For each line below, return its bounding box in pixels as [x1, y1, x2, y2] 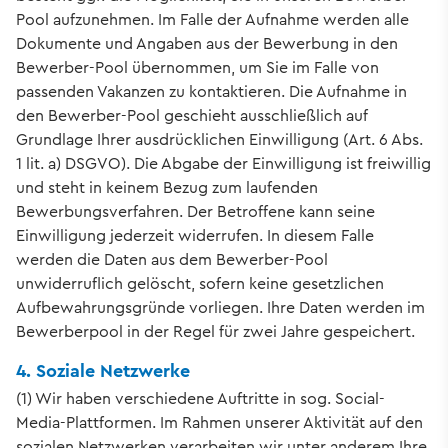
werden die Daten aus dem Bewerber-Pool [16, 247, 328, 271]
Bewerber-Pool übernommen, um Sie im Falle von [16, 55, 379, 79]
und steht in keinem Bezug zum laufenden [16, 175, 318, 199]
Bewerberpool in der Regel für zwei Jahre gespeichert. [16, 319, 415, 343]
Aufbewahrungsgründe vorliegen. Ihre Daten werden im [16, 295, 425, 319]
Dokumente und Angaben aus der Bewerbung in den [16, 31, 398, 55]
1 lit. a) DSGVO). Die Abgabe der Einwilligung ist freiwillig [16, 151, 431, 175]
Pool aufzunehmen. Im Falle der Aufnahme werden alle [16, 7, 409, 31]
